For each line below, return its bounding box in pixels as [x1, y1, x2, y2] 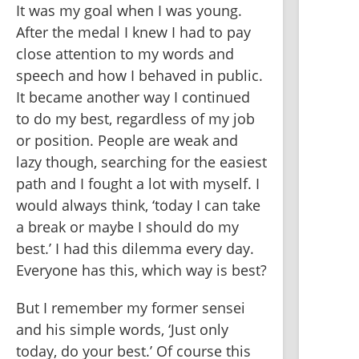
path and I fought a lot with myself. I [16, 174, 260, 194]
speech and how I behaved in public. [16, 66, 263, 86]
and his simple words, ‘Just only [16, 320, 228, 340]
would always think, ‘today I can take [16, 196, 260, 216]
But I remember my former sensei [16, 298, 245, 318]
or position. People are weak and [16, 131, 238, 151]
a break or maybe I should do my [16, 217, 239, 237]
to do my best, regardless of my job [16, 109, 255, 129]
